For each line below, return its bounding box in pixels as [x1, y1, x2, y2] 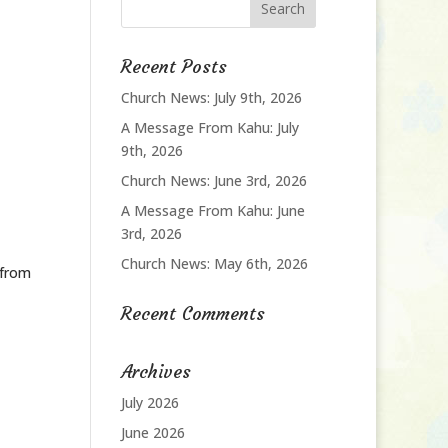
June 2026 [120, 423, 185, 442]
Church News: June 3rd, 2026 [120, 171, 307, 190]
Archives [120, 360, 191, 383]
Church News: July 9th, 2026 [120, 88, 302, 107]
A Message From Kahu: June [120, 201, 305, 220]
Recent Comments [120, 302, 265, 325]
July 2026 [120, 393, 179, 412]
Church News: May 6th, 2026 [120, 254, 308, 273]
